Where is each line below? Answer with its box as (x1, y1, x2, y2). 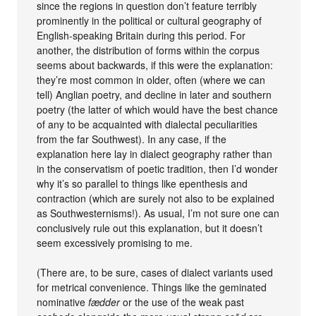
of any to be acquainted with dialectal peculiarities (37, 117, 258, 131)
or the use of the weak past (120, 295, 245, 309)
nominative (37, 295, 89, 309)
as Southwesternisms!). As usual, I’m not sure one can (37, 206, 280, 220)
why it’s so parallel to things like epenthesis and (37, 176, 248, 190)
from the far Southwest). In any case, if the (37, 132, 227, 146)
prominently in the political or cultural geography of (37, 13, 262, 28)
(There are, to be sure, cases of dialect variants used (37, 265, 274, 279)
